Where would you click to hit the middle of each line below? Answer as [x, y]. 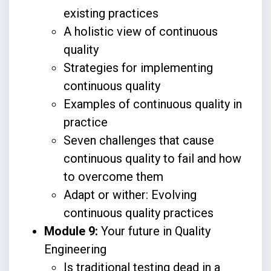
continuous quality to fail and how [152, 158]
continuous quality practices [138, 213]
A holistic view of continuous [140, 31]
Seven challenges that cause [139, 140]
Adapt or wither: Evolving [130, 194]
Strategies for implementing [138, 67]
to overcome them [113, 176]
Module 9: [72, 231]
